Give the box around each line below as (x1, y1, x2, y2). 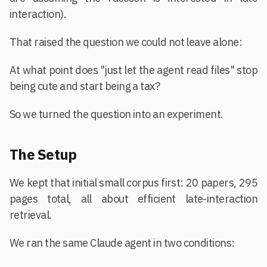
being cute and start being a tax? (10, 79, 160, 93)
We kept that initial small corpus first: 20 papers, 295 (10, 176, 257, 190)
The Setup (10, 145, 77, 164)
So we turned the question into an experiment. (10, 107, 223, 121)
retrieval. (10, 208, 52, 222)
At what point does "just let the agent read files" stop (10, 63, 257, 77)
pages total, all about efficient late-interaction (10, 192, 257, 206)
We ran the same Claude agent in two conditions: (10, 236, 235, 250)
